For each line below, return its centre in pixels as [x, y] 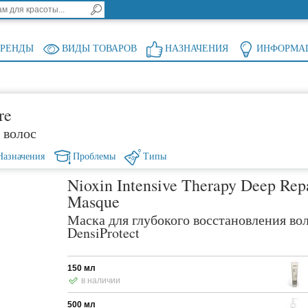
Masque [94, 202]
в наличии [101, 281]
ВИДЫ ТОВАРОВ [100, 49]
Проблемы [94, 157]
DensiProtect [104, 233]
